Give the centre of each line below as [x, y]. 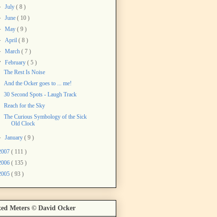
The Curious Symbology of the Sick [45, 116]
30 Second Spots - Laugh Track [40, 94]
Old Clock [23, 123]
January [15, 137]
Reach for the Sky [24, 105]
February [16, 62]
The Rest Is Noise [24, 72]
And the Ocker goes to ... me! [38, 83]
